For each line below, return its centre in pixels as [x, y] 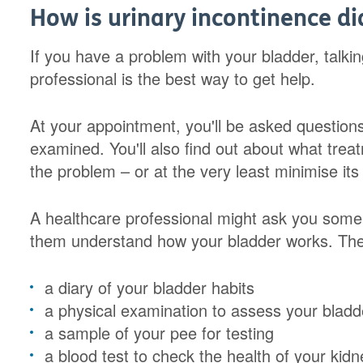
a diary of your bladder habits [150, 287]
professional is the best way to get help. [173, 78]
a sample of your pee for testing [160, 333]
